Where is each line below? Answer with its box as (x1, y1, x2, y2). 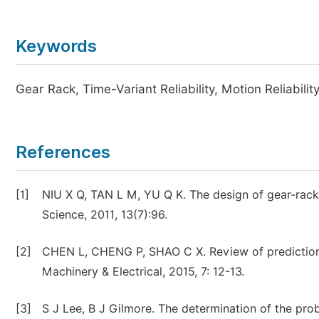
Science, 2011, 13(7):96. (42, 208, 167, 221)
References (16, 142, 110, 162)
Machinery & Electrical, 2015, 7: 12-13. (42, 265, 244, 278)
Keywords (16, 36, 97, 56)
